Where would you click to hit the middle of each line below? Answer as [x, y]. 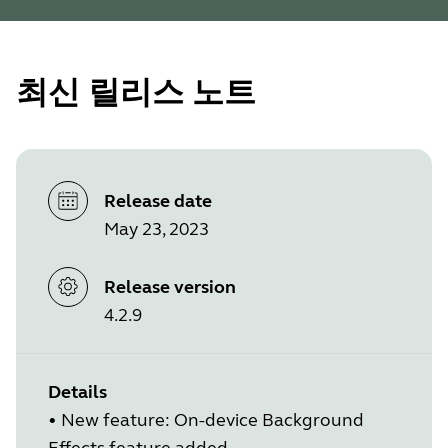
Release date [158, 201]
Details [77, 391]
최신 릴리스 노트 [136, 93]
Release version [170, 286]
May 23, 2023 [156, 229]
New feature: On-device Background [212, 419]
